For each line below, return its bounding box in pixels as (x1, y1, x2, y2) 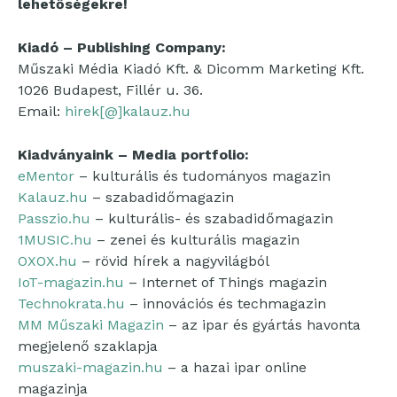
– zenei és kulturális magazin (92, 231, 300, 248)
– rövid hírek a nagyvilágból (77, 253, 269, 269)
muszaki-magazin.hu (18, 359, 163, 376)
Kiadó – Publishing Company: (18, 39, 226, 56)
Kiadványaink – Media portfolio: (18, 146, 249, 163)
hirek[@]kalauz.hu (65, 103, 191, 120)
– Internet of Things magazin (124, 274, 327, 291)
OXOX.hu (18, 253, 77, 269)
